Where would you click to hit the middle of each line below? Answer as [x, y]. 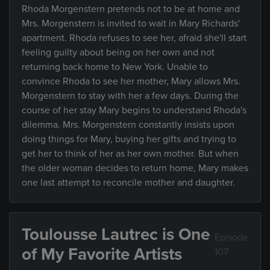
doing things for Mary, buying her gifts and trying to [129, 139]
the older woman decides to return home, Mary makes [135, 168]
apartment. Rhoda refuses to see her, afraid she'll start [134, 38]
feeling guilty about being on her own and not [118, 52]
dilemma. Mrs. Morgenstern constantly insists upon [128, 125]
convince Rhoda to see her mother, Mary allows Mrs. [131, 81]
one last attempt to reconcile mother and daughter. [128, 183]
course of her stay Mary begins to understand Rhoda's [134, 110]
